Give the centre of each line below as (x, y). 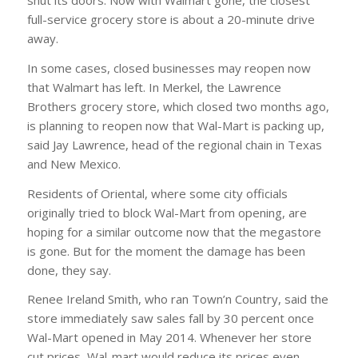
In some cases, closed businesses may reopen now (169, 68)
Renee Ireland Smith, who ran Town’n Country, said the (177, 299)
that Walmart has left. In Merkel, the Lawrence (154, 87)
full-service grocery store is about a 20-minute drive (171, 20)
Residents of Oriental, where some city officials (157, 193)
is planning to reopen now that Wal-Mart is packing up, (175, 125)
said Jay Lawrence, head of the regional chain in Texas (174, 144)
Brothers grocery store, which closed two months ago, (178, 106)
